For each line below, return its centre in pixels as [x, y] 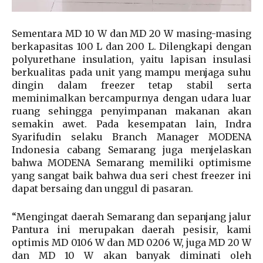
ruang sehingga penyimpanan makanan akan [131, 111]
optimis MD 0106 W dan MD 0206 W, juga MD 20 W [131, 243]
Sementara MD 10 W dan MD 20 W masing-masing [131, 34]
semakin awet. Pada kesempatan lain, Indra [131, 124]
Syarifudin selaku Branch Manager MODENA [131, 137]
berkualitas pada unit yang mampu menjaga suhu [131, 73]
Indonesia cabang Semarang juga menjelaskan [131, 150]
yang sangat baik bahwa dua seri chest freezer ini [131, 176]
